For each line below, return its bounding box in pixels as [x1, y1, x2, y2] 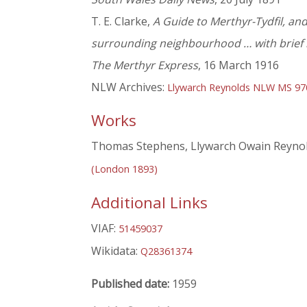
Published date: [91, 275, 172, 291]
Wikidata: [91, 243, 140, 258]
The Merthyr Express [91, 58, 198, 73]
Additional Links [91, 191, 208, 213]
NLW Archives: [91, 79, 167, 95]
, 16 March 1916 [198, 58, 279, 73]
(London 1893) [91, 162, 158, 176]
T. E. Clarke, [91, 14, 153, 29]
